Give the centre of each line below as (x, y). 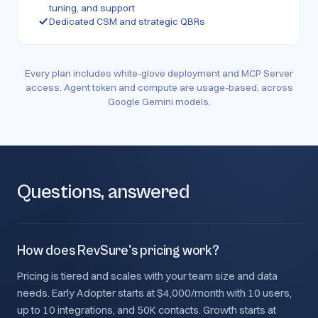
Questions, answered (103, 192)
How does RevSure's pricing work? (118, 251)
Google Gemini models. (159, 102)
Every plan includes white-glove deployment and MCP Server (159, 73)
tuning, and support (92, 8)
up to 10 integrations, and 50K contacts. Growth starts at (147, 310)
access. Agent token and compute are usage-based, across (159, 87)
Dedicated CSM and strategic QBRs (127, 21)
